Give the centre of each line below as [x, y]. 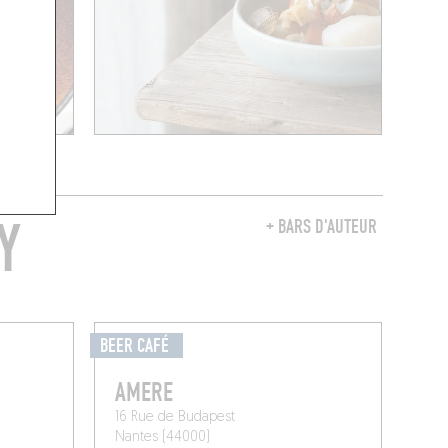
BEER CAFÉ [137, 345]
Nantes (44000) [163, 437]
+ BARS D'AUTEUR [321, 226]
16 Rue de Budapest [175, 417]
